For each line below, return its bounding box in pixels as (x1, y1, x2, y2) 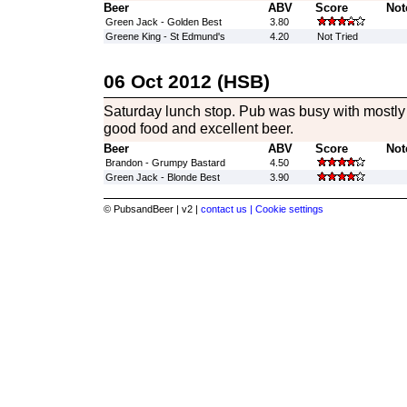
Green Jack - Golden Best (104, 16, 222, 27)
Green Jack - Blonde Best (104, 172, 220, 183)
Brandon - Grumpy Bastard (104, 157, 225, 168)
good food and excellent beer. (103, 120, 293, 136)
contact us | (200, 203, 255, 214)
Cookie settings (254, 203, 323, 214)
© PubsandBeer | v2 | (103, 203, 201, 214)
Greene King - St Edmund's (104, 31, 225, 42)
